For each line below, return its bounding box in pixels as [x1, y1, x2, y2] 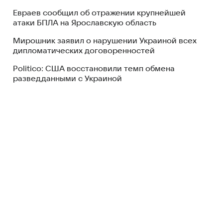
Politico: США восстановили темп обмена [13, 64, 175, 73]
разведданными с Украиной [13, 74, 122, 83]
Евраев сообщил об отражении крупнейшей [13, 8, 186, 17]
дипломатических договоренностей [13, 46, 155, 55]
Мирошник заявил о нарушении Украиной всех [13, 36, 197, 45]
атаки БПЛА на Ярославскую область [13, 18, 156, 27]
